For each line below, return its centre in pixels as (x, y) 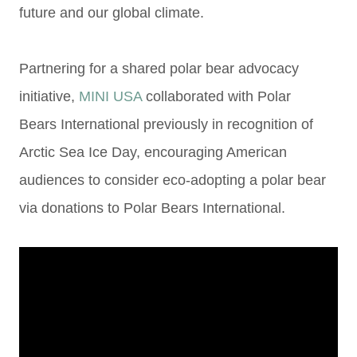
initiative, (49, 96)
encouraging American (216, 152)
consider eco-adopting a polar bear (213, 180)
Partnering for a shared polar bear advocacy (159, 69)
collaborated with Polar (216, 96)
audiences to (60, 180)
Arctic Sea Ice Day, (82, 152)
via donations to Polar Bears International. (152, 208)
